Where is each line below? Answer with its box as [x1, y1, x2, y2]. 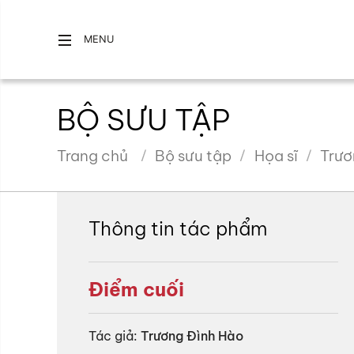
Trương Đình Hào [141, 328, 243, 344]
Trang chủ [57, 146, 128, 165]
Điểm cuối [88, 277, 184, 301]
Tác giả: [88, 328, 137, 344]
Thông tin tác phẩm [88, 217, 267, 240]
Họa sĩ [254, 146, 298, 165]
